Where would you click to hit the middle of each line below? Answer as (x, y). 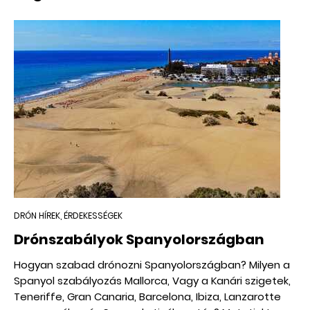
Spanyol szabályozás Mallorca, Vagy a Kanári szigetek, (152, 281)
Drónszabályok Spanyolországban (139, 240)
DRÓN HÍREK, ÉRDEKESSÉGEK (68, 216)
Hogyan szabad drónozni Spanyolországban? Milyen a (152, 265)
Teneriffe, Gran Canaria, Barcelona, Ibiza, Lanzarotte (147, 297)
